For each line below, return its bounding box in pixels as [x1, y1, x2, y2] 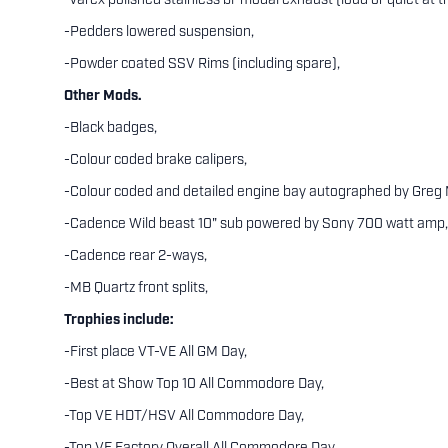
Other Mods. [64, 89, 142, 104]
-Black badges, [64, 121, 157, 136]
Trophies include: [64, 313, 174, 328]
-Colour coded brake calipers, [64, 153, 247, 168]
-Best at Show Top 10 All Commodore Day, [64, 377, 324, 392]
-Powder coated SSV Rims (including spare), [64, 57, 340, 72]
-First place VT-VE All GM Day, [64, 345, 247, 360]
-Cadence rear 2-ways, [64, 249, 207, 264]
